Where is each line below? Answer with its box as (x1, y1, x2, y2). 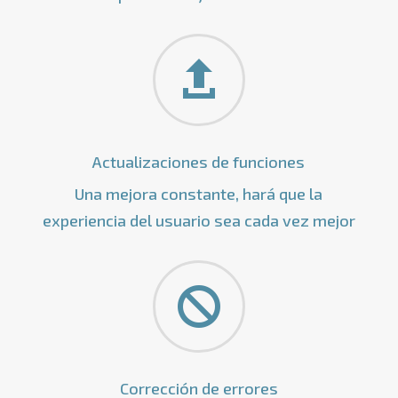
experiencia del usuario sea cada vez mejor (42, 210, 355, 230)
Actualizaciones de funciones (92, 151, 306, 171)
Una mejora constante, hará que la (75, 183, 323, 203)
